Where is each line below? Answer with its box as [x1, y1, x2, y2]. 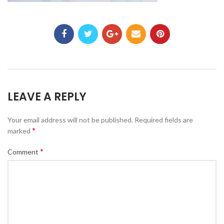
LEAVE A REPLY [7, 89, 86, 105]
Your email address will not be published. [7, 115, 133, 124]
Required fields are [134, 115, 193, 124]
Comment [7, 147, 40, 156]
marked [7, 126, 32, 135]
